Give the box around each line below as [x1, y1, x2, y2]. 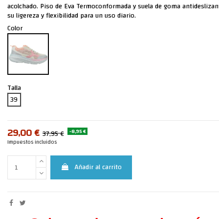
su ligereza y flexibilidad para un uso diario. [7, 9, 136, 22]
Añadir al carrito [75, 161, 122, 174]
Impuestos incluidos [7, 137, 57, 148]
